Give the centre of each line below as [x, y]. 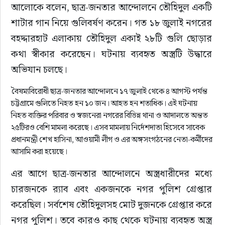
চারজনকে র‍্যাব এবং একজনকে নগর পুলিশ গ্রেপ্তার [113, 189]
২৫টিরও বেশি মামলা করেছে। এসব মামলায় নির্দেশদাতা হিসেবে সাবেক [108, 127]
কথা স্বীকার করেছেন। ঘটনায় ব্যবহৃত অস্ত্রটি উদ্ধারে [113, 54]
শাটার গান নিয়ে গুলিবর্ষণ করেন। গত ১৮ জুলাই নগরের [113, 23]
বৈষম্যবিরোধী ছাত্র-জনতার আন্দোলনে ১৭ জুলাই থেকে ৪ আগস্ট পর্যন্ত [109, 91]
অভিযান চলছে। [39, 69]
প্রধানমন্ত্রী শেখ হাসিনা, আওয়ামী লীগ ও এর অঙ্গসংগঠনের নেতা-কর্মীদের [111, 139]
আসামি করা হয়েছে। [39, 151]
